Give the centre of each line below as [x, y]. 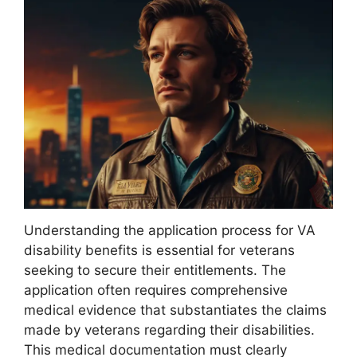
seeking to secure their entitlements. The [155, 270]
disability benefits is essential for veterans [159, 250]
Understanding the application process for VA [170, 230]
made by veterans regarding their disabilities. [169, 330]
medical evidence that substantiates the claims [175, 310]
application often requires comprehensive [156, 290]
